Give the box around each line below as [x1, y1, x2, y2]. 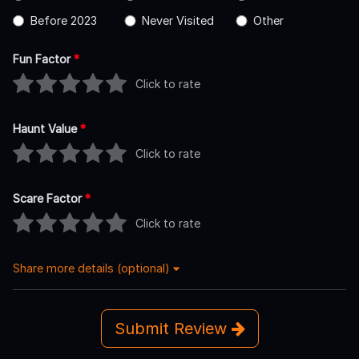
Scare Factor [13, 191, 85, 205]
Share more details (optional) [13, 260, 173, 275]
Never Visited [141, 13, 214, 27]
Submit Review [114, 318, 232, 338]
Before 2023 [30, 13, 97, 27]
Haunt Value [13, 121, 80, 135]
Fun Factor [13, 51, 74, 66]
